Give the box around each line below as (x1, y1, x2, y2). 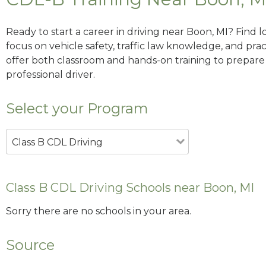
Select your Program (6, 99, 148, 117)
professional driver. (6, 68, 95, 80)
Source (6, 236, 55, 254)
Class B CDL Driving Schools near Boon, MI (6, 180, 254, 195)
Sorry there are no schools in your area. (6, 205, 191, 217)
